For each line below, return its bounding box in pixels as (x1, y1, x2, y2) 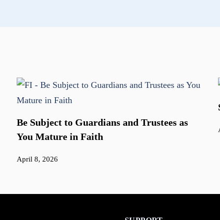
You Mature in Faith (17, 131, 103, 142)
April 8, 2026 (17, 155, 58, 164)
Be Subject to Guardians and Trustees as (17, 117, 188, 128)
